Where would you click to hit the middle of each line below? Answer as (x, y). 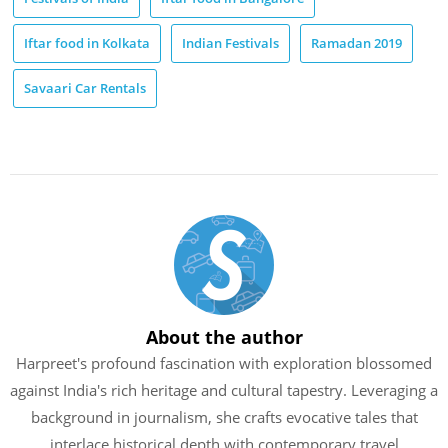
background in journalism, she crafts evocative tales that (224, 416)
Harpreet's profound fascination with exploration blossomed (224, 362)
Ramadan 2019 (356, 43)
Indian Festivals (230, 43)
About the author (224, 336)
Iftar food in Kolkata (87, 43)
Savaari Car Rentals (85, 88)
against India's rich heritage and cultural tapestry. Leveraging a (224, 389)
